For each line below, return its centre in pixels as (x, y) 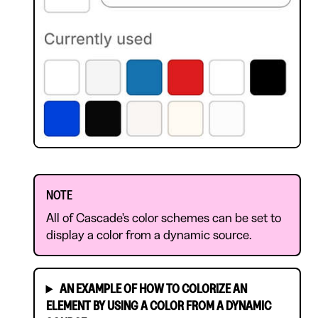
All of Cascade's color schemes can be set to (163, 218)
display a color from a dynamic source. (149, 235)
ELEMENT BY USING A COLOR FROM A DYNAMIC (158, 306)
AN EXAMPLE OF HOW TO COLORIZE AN (153, 289)
